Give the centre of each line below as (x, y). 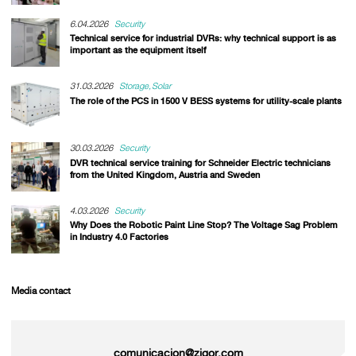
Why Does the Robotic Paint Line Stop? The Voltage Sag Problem (203, 224)
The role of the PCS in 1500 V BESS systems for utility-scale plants (205, 101)
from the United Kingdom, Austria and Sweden (164, 174)
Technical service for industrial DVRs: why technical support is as (203, 39)
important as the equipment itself (137, 50)
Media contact (41, 291)
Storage (134, 86)
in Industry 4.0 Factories (119, 236)
